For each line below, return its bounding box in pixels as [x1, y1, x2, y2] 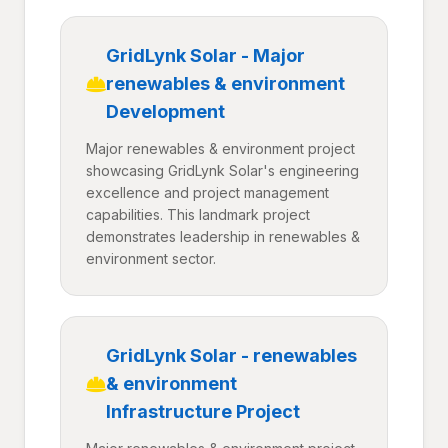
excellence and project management [86, 184, 329, 201]
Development [106, 101, 225, 122]
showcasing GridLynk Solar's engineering [86, 162, 359, 179]
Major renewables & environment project [86, 140, 355, 157]
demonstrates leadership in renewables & [86, 228, 360, 245]
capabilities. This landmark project [86, 206, 310, 223]
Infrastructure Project [106, 401, 300, 422]
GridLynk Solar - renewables [106, 345, 357, 366]
